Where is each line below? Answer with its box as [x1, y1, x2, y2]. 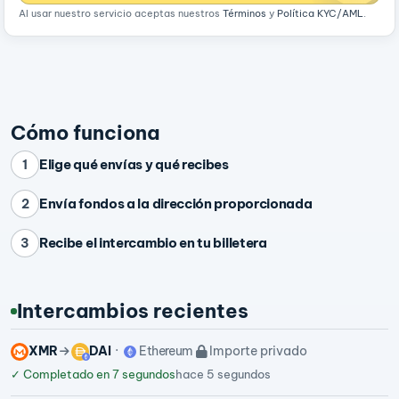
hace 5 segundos [175, 366, 271, 381]
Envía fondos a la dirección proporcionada [39, 195, 313, 213]
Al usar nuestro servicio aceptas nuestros [19, 7, 223, 20]
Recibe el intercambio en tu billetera [39, 234, 267, 252]
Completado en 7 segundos [20, 366, 175, 381]
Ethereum [136, 343, 194, 360]
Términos [223, 7, 266, 20]
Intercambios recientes [17, 298, 249, 324]
